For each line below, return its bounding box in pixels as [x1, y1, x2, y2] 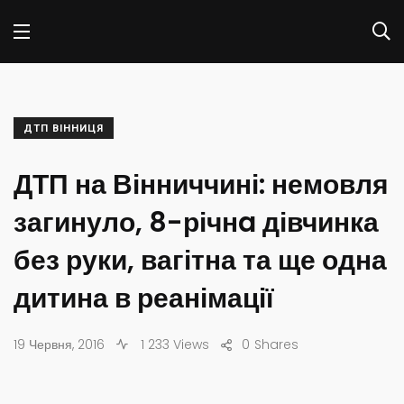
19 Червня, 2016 [14, 335, 105, 353]
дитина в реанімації [14, 280, 273, 317]
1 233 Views [137, 335, 209, 353]
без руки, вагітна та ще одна [14, 242, 387, 280]
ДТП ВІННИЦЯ [23, 123, 104, 134]
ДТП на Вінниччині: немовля [14, 166, 389, 204]
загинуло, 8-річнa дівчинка [14, 204, 379, 242]
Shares [254, 335, 298, 353]
